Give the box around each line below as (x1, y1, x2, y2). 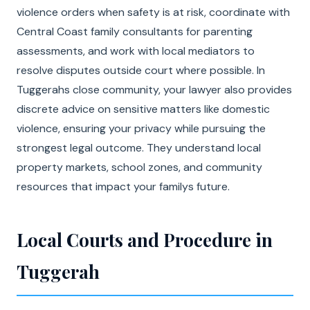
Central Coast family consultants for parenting (17, 24, 253, 39)
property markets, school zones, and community (17, 160, 262, 174)
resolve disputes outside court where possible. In (17, 63, 265, 77)
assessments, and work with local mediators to (17, 44, 255, 58)
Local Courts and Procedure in (17, 228, 273, 252)
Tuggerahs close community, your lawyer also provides (17, 82, 292, 97)
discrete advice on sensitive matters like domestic (17, 102, 270, 116)
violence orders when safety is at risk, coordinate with (17, 5, 290, 19)
